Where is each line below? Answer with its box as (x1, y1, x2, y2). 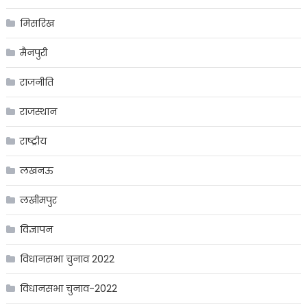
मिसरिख (19, 16, 54, 30)
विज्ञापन (19, 222, 53, 236)
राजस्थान (19, 104, 57, 119)
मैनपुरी (19, 45, 47, 60)
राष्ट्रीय (19, 134, 47, 148)
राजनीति (19, 75, 53, 89)
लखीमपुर (19, 193, 57, 207)
